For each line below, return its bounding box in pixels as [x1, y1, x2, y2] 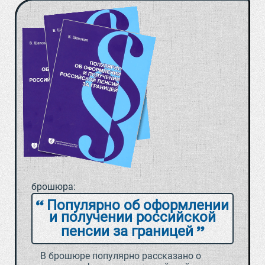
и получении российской [49, 209, 216, 226]
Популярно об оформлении [43, 197, 229, 214]
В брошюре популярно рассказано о [40, 250, 201, 262]
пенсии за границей [61, 223, 197, 240]
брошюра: [31, 181, 76, 193]
